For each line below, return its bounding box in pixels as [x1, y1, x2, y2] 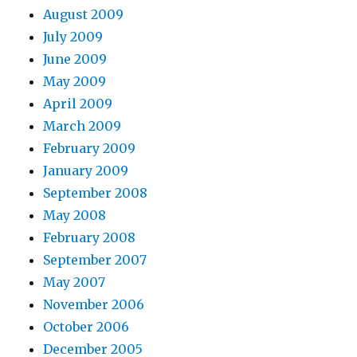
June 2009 [43, 51, 108, 68]
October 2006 [43, 319, 130, 335]
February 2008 [43, 229, 136, 246]
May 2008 [43, 207, 107, 224]
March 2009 [43, 118, 122, 135]
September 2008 [43, 185, 148, 202]
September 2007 [43, 252, 147, 269]
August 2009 [43, 6, 124, 23]
